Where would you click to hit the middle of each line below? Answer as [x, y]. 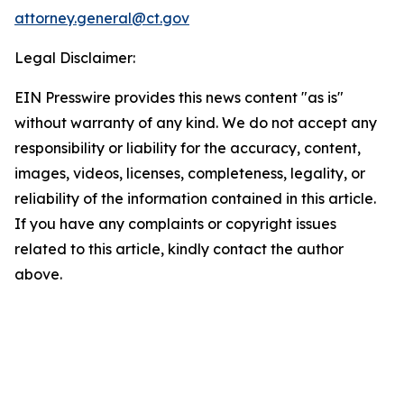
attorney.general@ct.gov [102, 18]
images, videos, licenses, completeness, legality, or [190, 173]
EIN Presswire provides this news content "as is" [179, 97]
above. [38, 274]
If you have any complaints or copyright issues [175, 223]
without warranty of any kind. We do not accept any [196, 122]
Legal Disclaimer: [75, 57]
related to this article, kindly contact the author [179, 248]
